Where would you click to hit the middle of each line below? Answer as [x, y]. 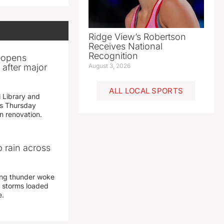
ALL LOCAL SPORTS [146, 91]
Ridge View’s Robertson [137, 37]
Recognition [113, 56]
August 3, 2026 [109, 66]
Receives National [125, 46]
